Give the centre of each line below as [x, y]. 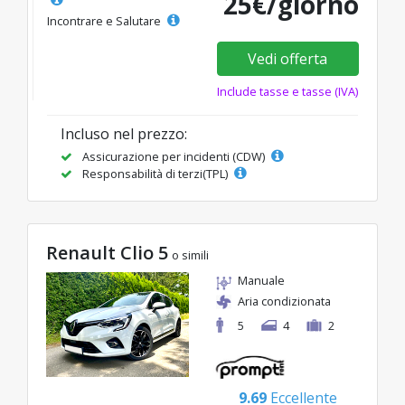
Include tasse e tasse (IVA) [288, 91]
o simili [190, 254]
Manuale [261, 280]
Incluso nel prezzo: [124, 133]
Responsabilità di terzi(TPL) [155, 173]
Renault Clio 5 [107, 252]
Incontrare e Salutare [105, 20]
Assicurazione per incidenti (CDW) [174, 156]
